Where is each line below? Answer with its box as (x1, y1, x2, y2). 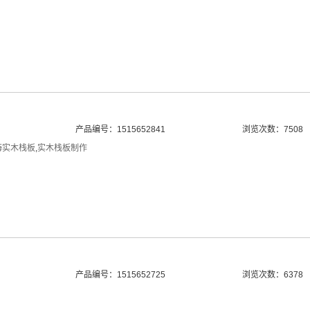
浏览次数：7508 (241, 125, 303, 134)
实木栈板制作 (37, 143, 87, 153)
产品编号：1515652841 (75, 125, 165, 134)
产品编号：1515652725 (75, 270, 165, 280)
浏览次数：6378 (241, 270, 303, 280)
